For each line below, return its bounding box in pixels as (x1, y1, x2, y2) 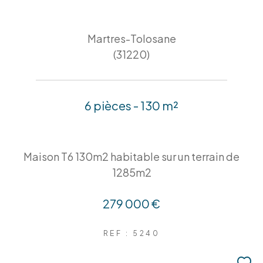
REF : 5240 (103, 229, 160, 238)
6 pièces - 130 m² (85, 98, 178, 113)
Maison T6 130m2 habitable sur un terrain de (23, 150, 240, 164)
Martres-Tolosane (87, 32, 176, 46)
